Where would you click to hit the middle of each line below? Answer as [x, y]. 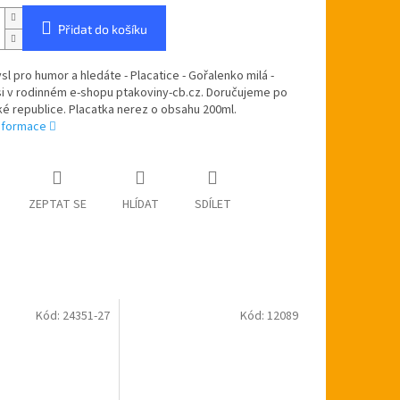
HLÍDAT [140, 205]
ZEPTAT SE [57, 205]
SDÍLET [212, 205]
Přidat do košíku [102, 29]
